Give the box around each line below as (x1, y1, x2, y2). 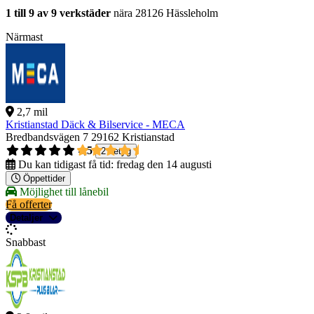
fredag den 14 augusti (116, 158, 212, 171)
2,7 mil (17, 106, 48, 118)
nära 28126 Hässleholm (111, 7, 218, 20)
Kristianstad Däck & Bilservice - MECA (6, 118, 185, 131)
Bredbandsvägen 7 (6, 131, 88, 144)
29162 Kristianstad (91, 131, 175, 144)
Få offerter (6, 198, 52, 211)
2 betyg (101, 146, 131, 157)
